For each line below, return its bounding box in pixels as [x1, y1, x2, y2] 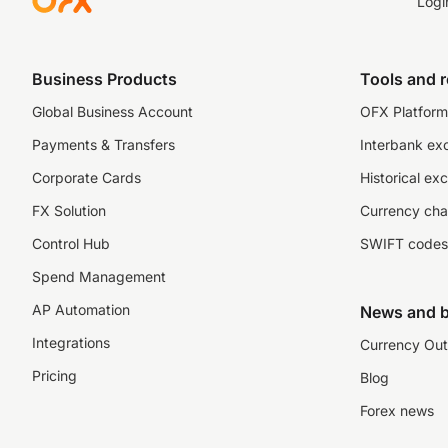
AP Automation [32, 301, 130, 318]
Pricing [32, 367, 77, 384]
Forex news [360, 402, 434, 419]
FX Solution [32, 202, 106, 219]
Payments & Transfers [32, 136, 175, 153]
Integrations [32, 334, 110, 351]
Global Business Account [32, 103, 193, 120]
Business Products [32, 69, 177, 89]
